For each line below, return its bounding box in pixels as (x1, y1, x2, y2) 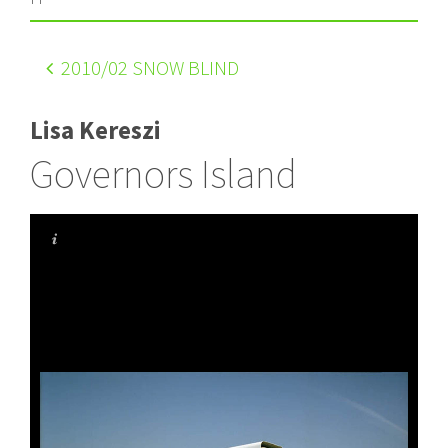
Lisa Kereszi (30, 113, 161, 146)
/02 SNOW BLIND (101, 54, 239, 80)
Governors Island (30, 148, 297, 199)
